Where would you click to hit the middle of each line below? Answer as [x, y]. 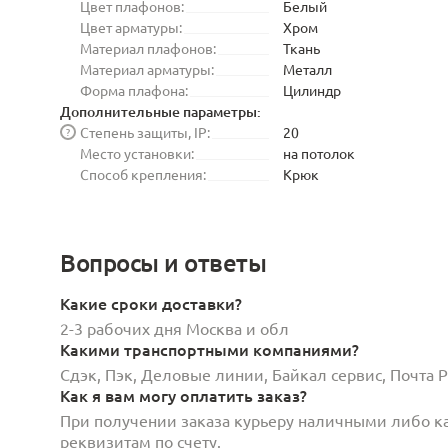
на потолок [319, 152]
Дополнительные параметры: [160, 111]
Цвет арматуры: [131, 26]
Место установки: [137, 152]
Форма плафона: [134, 89]
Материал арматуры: [147, 68]
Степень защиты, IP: [145, 131]
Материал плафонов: [148, 47]
